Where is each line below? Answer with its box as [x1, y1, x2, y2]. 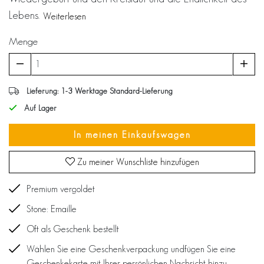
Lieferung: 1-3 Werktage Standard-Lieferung [27, 85, 173, 95]
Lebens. [9, 8, 42, 21]
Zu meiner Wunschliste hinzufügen [74, 156, 199, 167]
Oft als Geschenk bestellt [27, 223, 119, 234]
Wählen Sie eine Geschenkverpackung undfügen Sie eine [27, 243, 236, 254]
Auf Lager [22, 103, 57, 113]
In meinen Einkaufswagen [73, 129, 191, 140]
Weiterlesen [43, 11, 86, 21]
